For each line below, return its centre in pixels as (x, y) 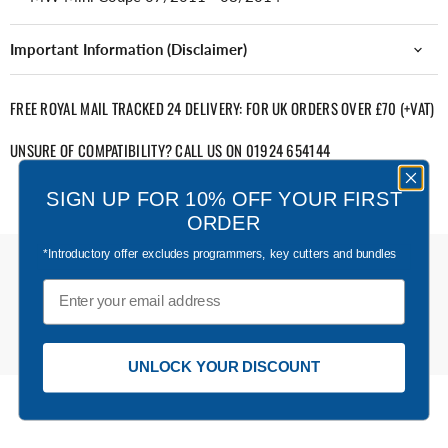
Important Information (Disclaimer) (128, 49)
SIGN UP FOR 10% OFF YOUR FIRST (224, 198)
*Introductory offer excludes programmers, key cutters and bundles (219, 253)
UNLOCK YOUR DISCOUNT (224, 366)
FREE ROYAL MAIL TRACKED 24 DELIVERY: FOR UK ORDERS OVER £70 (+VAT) (222, 108)
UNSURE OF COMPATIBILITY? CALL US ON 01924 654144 (170, 149)
